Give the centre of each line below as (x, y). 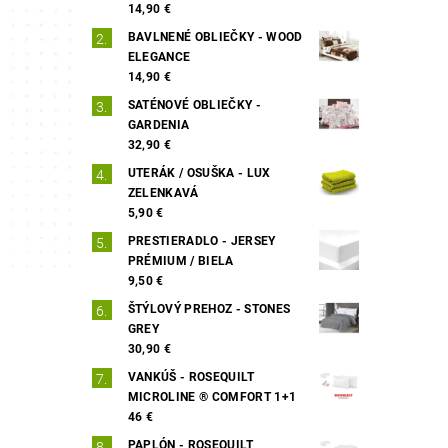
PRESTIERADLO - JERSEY (201, 240)
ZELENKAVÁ (163, 192)
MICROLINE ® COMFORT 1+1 (212, 396)
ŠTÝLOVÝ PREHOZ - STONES (209, 308)
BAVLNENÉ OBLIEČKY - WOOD (215, 36)
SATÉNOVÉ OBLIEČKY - (194, 104)
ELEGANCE (159, 56)
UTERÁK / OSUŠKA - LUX (199, 172)
